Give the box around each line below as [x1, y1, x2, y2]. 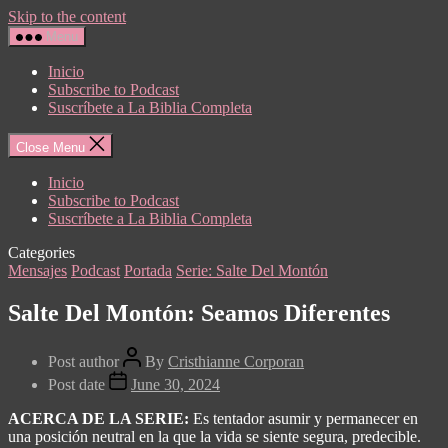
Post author [48, 352, 119, 370]
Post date [48, 375, 105, 393]
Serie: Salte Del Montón [176, 262, 328, 279]
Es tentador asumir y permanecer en [193, 409, 418, 427]
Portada [124, 262, 172, 279]
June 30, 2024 [131, 375, 220, 393]
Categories [8, 244, 75, 261]
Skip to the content [8, 8, 126, 25]
